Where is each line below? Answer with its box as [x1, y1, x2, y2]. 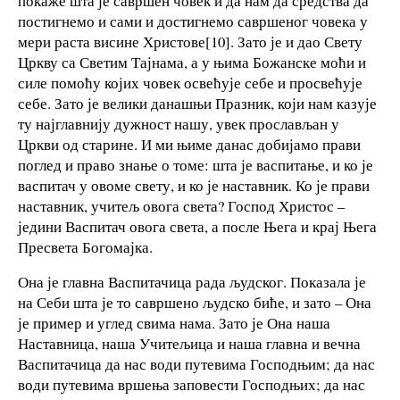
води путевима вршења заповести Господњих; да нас [18, 374, 365, 396]
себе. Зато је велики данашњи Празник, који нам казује [18, 92, 377, 113]
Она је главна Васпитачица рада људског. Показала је [18, 271, 366, 293]
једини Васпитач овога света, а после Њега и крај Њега [18, 215, 377, 237]
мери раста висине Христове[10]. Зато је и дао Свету [18, 30, 362, 52]
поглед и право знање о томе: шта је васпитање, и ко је [18, 154, 373, 175]
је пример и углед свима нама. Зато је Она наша [18, 312, 330, 334]
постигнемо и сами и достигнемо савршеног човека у [18, 10, 368, 31]
